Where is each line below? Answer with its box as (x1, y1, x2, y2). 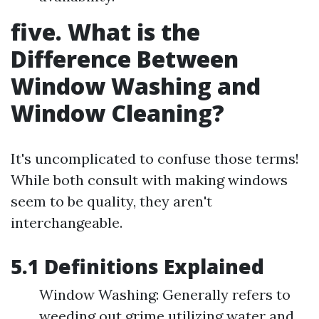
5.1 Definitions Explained (11, 253, 264, 280)
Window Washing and (11, 70, 261, 101)
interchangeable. (11, 214, 122, 231)
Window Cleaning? (11, 98, 224, 128)
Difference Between (11, 43, 239, 74)
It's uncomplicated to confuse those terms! (11, 150, 299, 167)
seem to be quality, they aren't (11, 192, 212, 210)
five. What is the (11, 16, 200, 47)
